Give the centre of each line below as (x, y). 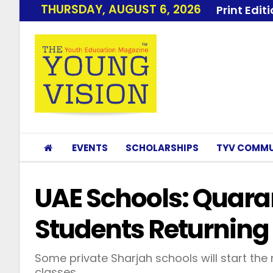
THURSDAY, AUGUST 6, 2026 (121, 9)
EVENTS (90, 148)
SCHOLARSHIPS (162, 148)
